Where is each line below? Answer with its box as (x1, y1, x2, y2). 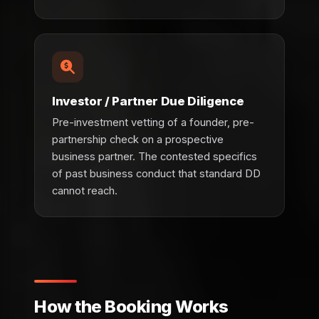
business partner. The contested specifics (52, 150, 257, 164)
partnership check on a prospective (52, 133, 224, 147)
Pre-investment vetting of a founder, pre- (52, 116, 254, 130)
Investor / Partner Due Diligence (52, 94, 244, 109)
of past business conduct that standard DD (52, 167, 261, 181)
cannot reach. (52, 184, 117, 198)
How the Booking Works (34, 296, 229, 318)
